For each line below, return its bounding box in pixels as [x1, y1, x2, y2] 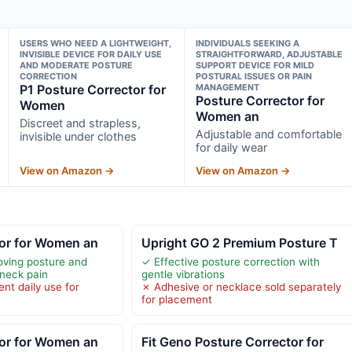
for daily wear [196, 140, 268, 154]
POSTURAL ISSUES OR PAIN [196, 70, 313, 82]
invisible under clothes [19, 129, 137, 143]
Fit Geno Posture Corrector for [141, 333, 324, 350]
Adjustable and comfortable [196, 126, 343, 141]
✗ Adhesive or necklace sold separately [141, 280, 341, 293]
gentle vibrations [141, 267, 225, 280]
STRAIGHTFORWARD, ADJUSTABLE [196, 48, 343, 60]
